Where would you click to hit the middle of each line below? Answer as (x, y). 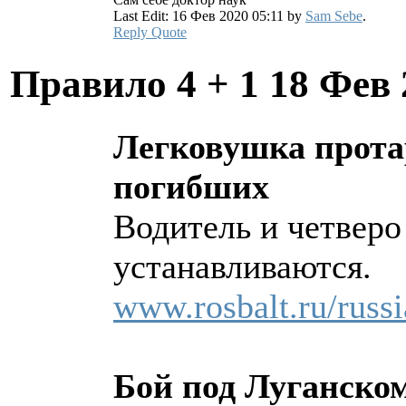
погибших (191, 187)
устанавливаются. (242, 267)
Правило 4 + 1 (140, 84)
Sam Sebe (334, 16)
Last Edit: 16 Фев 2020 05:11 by (209, 16)
